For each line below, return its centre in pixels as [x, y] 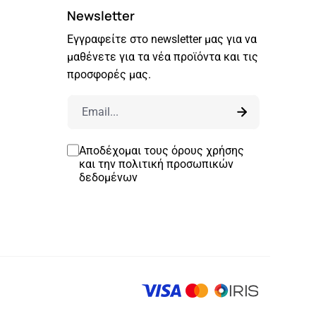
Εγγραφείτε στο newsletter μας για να [162, 39]
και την [98, 164]
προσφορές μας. [109, 74]
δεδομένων [108, 177]
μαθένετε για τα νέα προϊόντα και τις [162, 56]
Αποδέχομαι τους [125, 150]
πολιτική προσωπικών [176, 164]
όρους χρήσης [207, 150]
